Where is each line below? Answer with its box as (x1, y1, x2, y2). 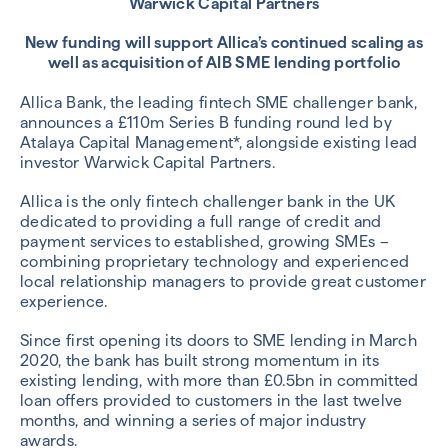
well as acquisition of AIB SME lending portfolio (47, 53, 401, 73)
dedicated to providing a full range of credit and (20, 211, 382, 231)
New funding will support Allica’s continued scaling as (24, 33, 424, 53)
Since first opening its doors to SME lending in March (20, 330, 417, 350)
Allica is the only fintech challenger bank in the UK (20, 191, 396, 211)
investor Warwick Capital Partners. (20, 152, 275, 172)
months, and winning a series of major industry (20, 410, 367, 430)
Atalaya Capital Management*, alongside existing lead (20, 132, 418, 152)
